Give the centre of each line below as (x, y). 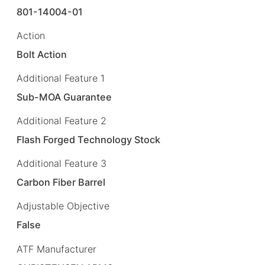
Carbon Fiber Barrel (61, 182)
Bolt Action (42, 54)
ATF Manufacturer (56, 249)
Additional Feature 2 (62, 121)
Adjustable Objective (63, 206)
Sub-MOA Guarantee (64, 97)
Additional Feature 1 (61, 78)
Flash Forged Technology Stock (89, 140)
